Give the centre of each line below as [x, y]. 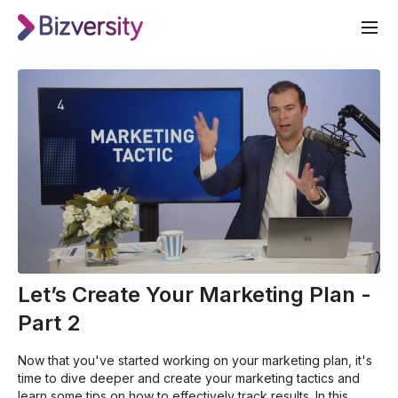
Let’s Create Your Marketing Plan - [195, 294]
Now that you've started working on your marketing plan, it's [195, 360]
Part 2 [49, 322]
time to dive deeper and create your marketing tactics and [189, 378]
